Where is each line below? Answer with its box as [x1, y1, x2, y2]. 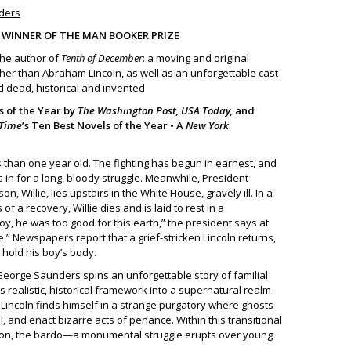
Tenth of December [61, 51, 143, 65]
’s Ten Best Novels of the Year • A [22, 118, 186, 132]
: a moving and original [143, 51, 249, 65]
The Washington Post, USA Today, [78, 103, 235, 118]
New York [186, 118, 229, 132]
